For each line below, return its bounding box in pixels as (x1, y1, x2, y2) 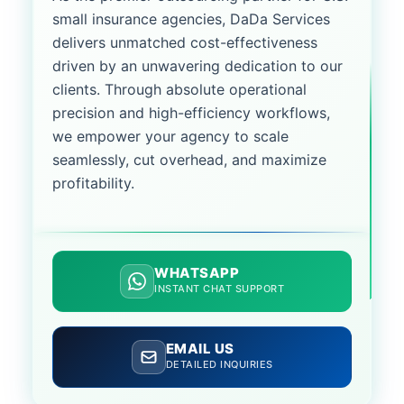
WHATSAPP (154, 263, 239, 281)
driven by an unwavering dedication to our (52, 57, 343, 75)
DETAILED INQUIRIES (165, 357, 273, 371)
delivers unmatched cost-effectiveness (52, 33, 317, 51)
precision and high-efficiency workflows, (52, 104, 330, 122)
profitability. (52, 174, 134, 192)
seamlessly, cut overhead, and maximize (52, 151, 326, 169)
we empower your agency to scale (52, 127, 289, 145)
